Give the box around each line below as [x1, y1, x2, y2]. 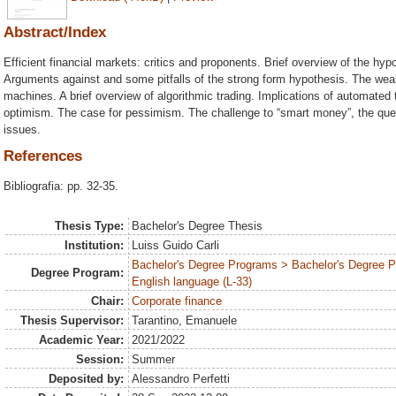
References [4, 148, 82, 165]
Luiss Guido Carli [132, 239, 220, 252]
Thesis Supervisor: [19, 314, 124, 327]
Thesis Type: [54, 219, 124, 232]
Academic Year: [38, 333, 124, 346]
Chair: [90, 294, 124, 308]
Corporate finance [132, 294, 223, 308]
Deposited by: [48, 372, 124, 385]
